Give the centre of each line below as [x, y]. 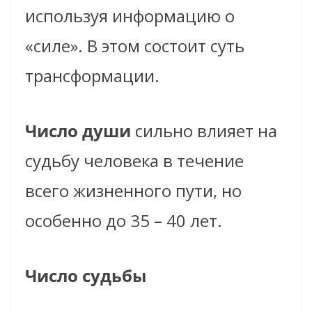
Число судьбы [86, 276]
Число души [78, 131]
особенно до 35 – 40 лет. [124, 221]
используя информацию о [130, 16]
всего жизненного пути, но [133, 191]
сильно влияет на [204, 131]
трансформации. [92, 76]
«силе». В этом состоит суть [135, 46]
